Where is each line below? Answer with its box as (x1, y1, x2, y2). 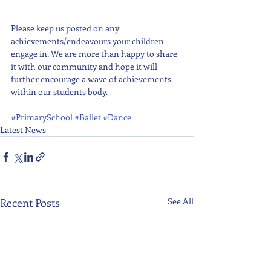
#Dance (103, 111, 131, 123)
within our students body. (11, 86, 109, 98)
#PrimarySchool (11, 111, 73, 123)
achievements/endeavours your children (11, 35, 166, 47)
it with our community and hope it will (11, 60, 159, 73)
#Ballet (74, 111, 101, 123)
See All (168, 195, 194, 207)
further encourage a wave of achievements (11, 73, 173, 85)
